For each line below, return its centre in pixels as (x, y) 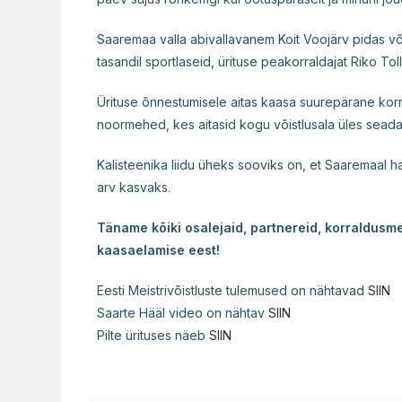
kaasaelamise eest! (158, 250)
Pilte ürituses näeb (153, 336)
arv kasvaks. (135, 188)
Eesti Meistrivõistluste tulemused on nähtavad (232, 291)
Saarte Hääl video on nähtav (183, 313)
